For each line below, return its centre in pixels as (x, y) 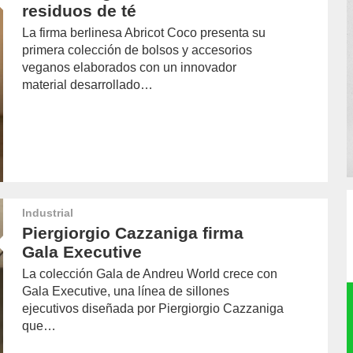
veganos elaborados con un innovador (130, 68)
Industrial (48, 212)
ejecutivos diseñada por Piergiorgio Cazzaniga (153, 309)
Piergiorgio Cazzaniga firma (133, 233)
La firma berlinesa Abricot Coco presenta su (144, 33)
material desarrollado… (88, 85)
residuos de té (80, 11)
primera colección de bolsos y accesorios (137, 50)
